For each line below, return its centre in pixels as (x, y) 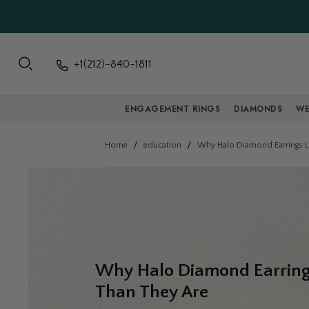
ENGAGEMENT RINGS (173, 109)
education (163, 146)
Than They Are (152, 292)
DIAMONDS (258, 109)
